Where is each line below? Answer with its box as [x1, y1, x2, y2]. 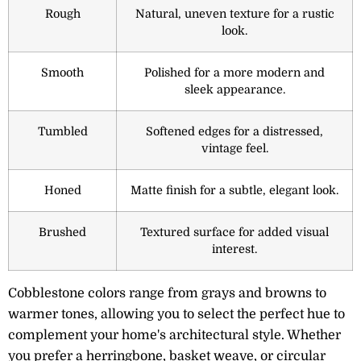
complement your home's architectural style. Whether [8, 327, 341, 342]
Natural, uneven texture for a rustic [135, 6, 334, 20]
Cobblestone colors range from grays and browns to [8, 285, 326, 301]
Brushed [39, 225, 86, 239]
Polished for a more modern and [144, 65, 325, 79]
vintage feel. [201, 141, 268, 155]
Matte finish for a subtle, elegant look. [131, 183, 338, 197]
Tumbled [37, 124, 88, 138]
